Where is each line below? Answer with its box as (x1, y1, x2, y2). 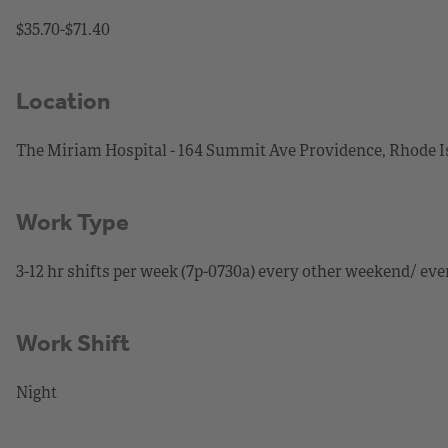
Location (16, 86, 110, 115)
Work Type (16, 207, 129, 236)
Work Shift (16, 328, 130, 357)
